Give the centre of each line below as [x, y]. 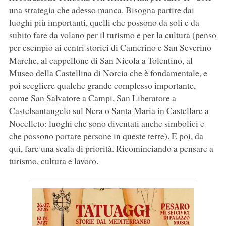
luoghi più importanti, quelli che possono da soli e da [104, 22]
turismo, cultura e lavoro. [53, 161]
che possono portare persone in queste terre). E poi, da [106, 136]
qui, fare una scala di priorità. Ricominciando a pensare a [111, 149]
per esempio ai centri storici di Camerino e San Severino [110, 48]
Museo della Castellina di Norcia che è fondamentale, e [108, 73]
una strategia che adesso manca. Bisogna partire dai [101, 10]
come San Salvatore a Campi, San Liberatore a [92, 98]
